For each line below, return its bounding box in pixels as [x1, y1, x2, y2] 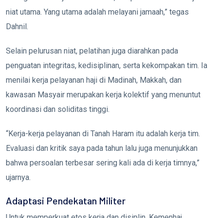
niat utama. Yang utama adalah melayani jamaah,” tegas [6, 7, 189, 17]
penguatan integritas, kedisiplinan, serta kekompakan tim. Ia [6, 61, 207, 71]
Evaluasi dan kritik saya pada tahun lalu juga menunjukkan [6, 144, 198, 153]
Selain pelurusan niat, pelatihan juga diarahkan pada [6, 46, 178, 56]
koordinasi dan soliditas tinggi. [6, 105, 109, 114]
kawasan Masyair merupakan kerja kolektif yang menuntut [6, 90, 200, 100]
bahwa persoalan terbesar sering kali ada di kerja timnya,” [6, 158, 200, 168]
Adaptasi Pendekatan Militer [6, 195, 126, 207]
